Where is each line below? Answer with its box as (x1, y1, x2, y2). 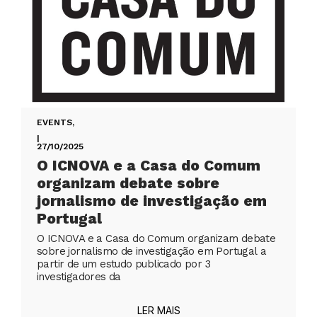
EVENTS (37, 117, 72, 128)
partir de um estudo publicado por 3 (37, 258, 210, 271)
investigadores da (37, 270, 121, 284)
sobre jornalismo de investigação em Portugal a (37, 245, 267, 258)
